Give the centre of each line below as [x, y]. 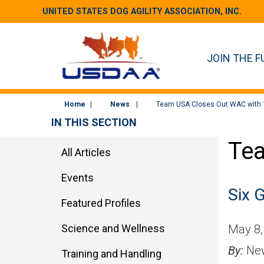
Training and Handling [111, 253]
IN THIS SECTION [94, 122]
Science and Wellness [113, 228]
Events [77, 177]
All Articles [86, 152]
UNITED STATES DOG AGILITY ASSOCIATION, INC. [142, 11]
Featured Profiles [101, 203]
